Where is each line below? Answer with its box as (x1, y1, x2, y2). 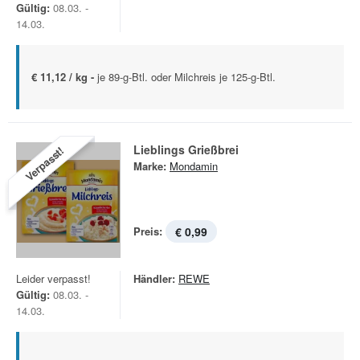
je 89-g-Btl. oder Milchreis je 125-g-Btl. (97, 69, 276, 84)
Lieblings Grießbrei (133, 141, 239, 157)
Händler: (133, 271, 175, 286)
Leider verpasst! (16, 271, 91, 286)
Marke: (133, 158, 166, 174)
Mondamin (170, 158, 218, 174)
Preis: (133, 223, 162, 239)
